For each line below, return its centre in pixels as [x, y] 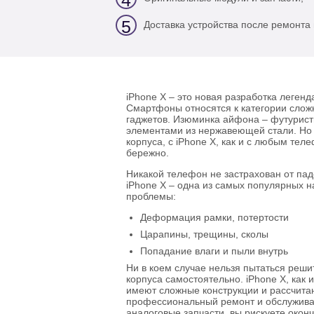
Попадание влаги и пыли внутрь [214, 252]
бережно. [147, 153]
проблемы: [151, 197]
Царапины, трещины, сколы [204, 235]
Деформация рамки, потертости [214, 218]
